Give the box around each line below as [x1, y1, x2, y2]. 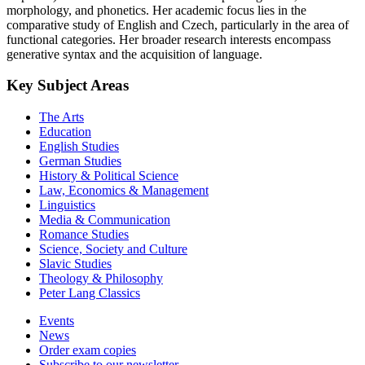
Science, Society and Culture [39, 242, 187, 257]
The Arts [39, 110, 84, 125]
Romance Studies [39, 227, 129, 242]
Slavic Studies [39, 257, 112, 271]
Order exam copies [39, 343, 136, 358]
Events [39, 314, 74, 328]
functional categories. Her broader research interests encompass [7, 32, 331, 46]
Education [39, 125, 91, 139]
